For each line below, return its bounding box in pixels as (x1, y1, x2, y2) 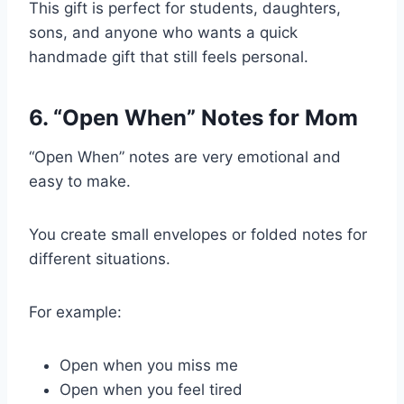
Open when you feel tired (60, 380, 243, 399)
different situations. (29, 249, 170, 268)
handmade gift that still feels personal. (29, 47, 308, 66)
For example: (29, 302, 122, 321)
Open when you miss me (60, 355, 238, 374)
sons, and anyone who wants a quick (29, 23, 298, 41)
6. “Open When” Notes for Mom (29, 104, 358, 131)
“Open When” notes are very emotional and (29, 147, 341, 166)
